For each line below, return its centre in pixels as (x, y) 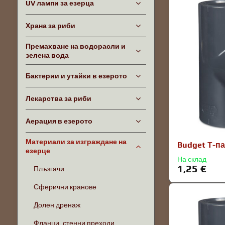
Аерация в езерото (59, 121)
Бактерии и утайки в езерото (76, 76)
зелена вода (47, 55)
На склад (192, 159)
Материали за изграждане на (76, 142)
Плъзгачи (49, 169)
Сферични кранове (65, 187)
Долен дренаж (57, 205)
